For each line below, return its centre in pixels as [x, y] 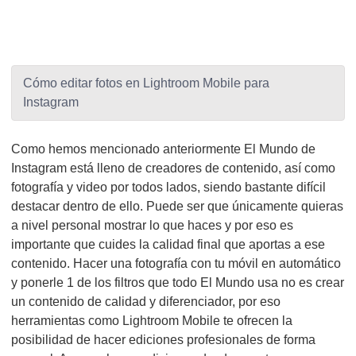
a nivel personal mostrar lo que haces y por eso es [152, 225]
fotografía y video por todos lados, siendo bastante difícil [168, 187]
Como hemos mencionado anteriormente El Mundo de [163, 149]
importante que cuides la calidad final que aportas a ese [168, 244]
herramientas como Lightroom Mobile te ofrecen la [152, 321]
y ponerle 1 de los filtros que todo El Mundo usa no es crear [178, 282]
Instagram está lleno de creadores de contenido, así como [173, 168]
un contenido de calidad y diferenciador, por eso [146, 302]
